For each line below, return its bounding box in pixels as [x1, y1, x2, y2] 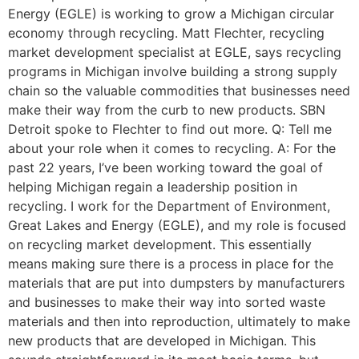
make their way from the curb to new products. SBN [8, 102, 325, 119]
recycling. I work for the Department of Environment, [8, 198, 330, 215]
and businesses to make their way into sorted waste [8, 294, 325, 311]
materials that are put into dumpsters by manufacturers [8, 275, 345, 292]
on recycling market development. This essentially [8, 236, 312, 253]
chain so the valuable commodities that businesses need [8, 83, 350, 99]
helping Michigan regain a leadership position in [8, 179, 297, 196]
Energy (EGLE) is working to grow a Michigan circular [8, 6, 334, 22]
